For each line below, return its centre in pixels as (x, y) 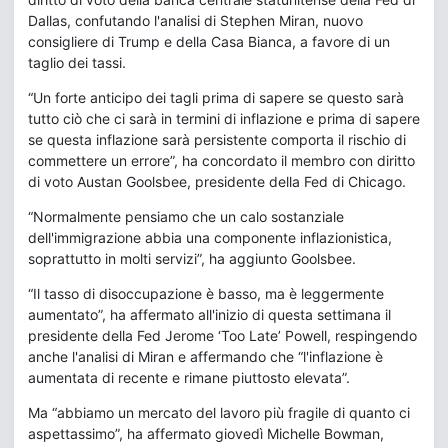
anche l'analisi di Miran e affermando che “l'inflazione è (205, 357)
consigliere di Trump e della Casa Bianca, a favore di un (209, 42)
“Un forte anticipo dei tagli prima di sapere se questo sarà (216, 98)
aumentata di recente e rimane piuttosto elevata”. (189, 378)
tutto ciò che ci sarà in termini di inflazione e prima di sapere (224, 119)
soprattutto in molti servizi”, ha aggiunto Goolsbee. (192, 259)
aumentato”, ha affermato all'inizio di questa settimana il (209, 315)
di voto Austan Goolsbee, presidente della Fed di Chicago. (217, 182)
